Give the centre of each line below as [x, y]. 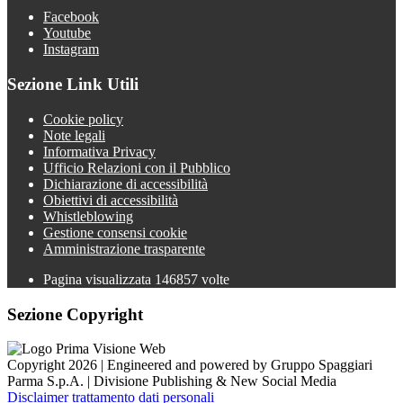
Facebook [71, 17]
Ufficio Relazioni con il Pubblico [137, 167]
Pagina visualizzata [99, 279]
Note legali [74, 135]
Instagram [71, 49]
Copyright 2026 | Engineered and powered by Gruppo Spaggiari [190, 365]
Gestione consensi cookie [115, 232]
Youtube [67, 33]
